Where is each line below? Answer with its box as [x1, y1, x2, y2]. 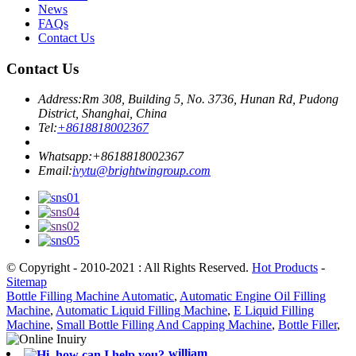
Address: [38, 92, 82, 106]
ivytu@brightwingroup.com [72, 164, 211, 178]
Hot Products [252, 261, 318, 275]
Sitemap [6, 275, 47, 289]
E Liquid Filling [234, 304, 314, 318]
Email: [38, 164, 72, 178]
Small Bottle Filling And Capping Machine [56, 318, 272, 332]
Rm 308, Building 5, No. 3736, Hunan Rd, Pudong [82, 92, 339, 106]
